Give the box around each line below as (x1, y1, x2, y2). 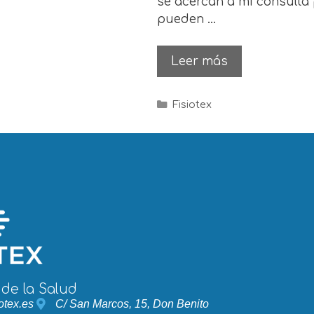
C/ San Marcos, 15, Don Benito (55, 297, 210, 310)
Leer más (171, 55, 228, 69)
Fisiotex (172, 99, 212, 111)
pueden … (157, 12, 216, 26)
